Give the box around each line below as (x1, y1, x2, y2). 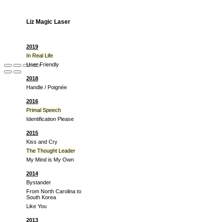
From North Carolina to (26, 188, 81, 194)
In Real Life (26, 53, 53, 58)
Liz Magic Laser (26, 18, 70, 25)
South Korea (26, 194, 56, 200)
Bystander (26, 179, 51, 185)
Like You (26, 203, 47, 209)
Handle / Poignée (26, 84, 67, 90)
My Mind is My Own (26, 157, 74, 163)
